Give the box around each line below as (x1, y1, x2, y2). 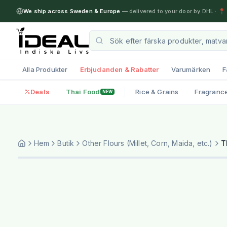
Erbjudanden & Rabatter (80, 65, 159, 73)
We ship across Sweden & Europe (23, 8, 121, 15)
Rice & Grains (135, 87, 179, 96)
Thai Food (65, 87, 100, 96)
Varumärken (171, 65, 211, 73)
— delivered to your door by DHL (120, 8, 214, 15)
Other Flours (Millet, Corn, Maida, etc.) (82, 138, 213, 147)
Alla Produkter (22, 65, 68, 73)
